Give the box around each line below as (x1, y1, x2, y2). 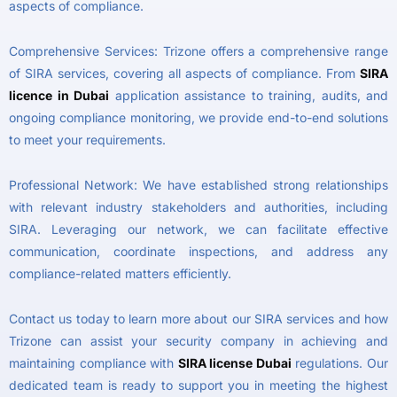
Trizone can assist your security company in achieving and (9, 332, 388, 348)
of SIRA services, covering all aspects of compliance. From (9, 65, 360, 81)
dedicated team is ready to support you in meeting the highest (9, 377, 388, 393)
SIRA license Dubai (177, 354, 292, 370)
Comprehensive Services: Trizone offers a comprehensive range (9, 43, 388, 58)
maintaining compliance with (9, 354, 178, 370)
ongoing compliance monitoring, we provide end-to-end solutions (9, 109, 388, 125)
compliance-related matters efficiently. (9, 265, 235, 281)
